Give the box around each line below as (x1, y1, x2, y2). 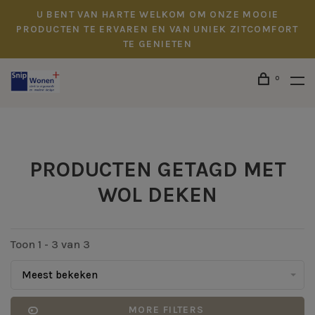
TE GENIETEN (122, 38, 193, 50)
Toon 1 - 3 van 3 (11, 238, 90, 251)
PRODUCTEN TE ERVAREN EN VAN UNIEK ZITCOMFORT (16, 23, 299, 35)
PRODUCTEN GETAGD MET (29, 157, 286, 182)
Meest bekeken (22, 269, 98, 281)
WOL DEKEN (98, 182, 217, 207)
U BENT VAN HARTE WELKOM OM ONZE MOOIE (36, 8, 279, 20)
